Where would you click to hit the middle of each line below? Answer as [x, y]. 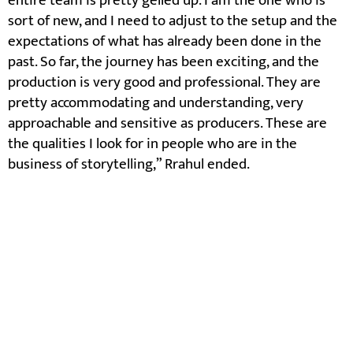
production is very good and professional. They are [164, 82]
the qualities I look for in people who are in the [152, 143]
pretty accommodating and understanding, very [156, 102]
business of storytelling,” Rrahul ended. [129, 164]
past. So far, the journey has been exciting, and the [163, 61]
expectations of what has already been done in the [165, 41]
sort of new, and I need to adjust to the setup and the [173, 20]
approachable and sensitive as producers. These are [167, 123]
